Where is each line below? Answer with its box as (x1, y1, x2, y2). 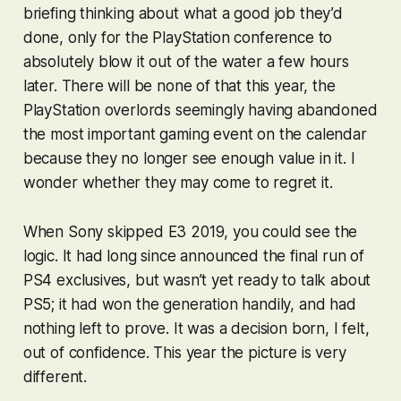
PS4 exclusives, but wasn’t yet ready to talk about (22, 270, 371, 289)
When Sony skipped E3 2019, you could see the (22, 222, 358, 241)
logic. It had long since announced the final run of (22, 246, 365, 265)
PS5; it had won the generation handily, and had (22, 294, 356, 313)
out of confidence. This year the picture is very (22, 343, 346, 362)
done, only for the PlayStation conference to (22, 28, 333, 47)
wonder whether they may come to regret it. (22, 173, 333, 192)
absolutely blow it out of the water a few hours (22, 52, 349, 71)
